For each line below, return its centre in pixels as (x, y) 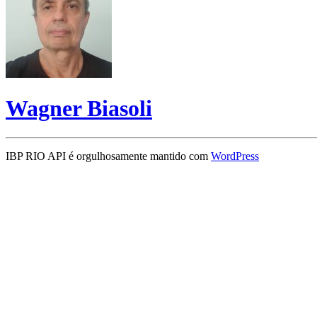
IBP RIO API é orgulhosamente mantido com (108, 156)
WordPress (235, 156)
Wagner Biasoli (79, 109)
